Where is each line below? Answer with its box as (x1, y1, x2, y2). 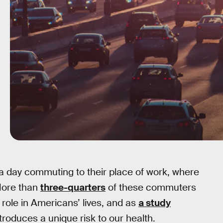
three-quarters (40, 181, 106, 194)
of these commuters (106, 181, 196, 194)
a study (138, 197, 171, 209)
